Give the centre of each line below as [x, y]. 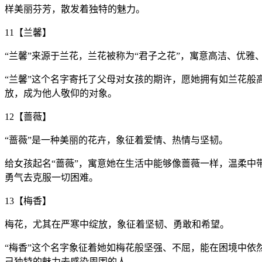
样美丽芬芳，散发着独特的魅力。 [75, 9]
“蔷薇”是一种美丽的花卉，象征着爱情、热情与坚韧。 [116, 140]
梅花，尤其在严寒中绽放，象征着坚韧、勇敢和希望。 [117, 224]
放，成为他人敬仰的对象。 [61, 93]
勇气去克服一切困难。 [51, 177]
